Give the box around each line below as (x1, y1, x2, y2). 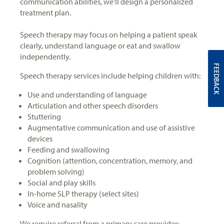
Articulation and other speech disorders (27, 100, 161, 110)
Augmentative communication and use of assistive (27, 122, 195, 132)
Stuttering (27, 111, 62, 121)
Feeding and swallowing (27, 144, 112, 154)
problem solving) (27, 166, 86, 176)
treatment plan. (20, 7, 72, 17)
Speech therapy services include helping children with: (20, 70, 203, 80)
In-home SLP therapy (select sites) (27, 188, 140, 198)
